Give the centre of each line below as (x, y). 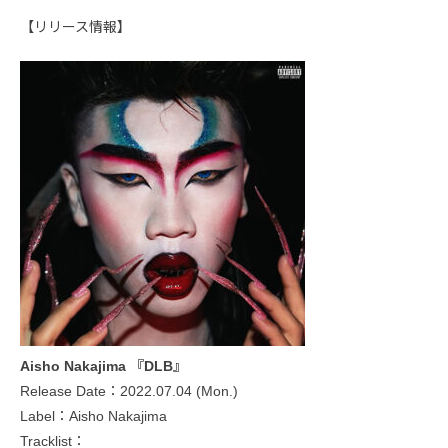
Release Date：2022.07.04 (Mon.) (129, 390)
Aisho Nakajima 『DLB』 (103, 365)
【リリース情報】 (75, 26)
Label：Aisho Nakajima (93, 415)
